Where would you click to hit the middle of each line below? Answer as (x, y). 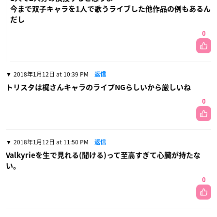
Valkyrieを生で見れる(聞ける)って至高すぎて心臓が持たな (103, 155)
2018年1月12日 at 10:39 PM (51, 74)
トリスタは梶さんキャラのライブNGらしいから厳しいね (98, 87)
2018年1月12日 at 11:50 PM (51, 142)
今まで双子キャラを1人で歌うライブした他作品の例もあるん (110, 9)
